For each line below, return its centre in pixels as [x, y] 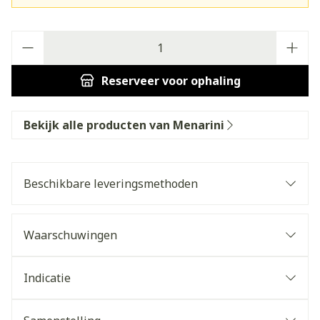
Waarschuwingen [70, 235]
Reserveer [130, 81]
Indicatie [47, 278]
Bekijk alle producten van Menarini [124, 125]
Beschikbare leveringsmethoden [111, 184]
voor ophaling [200, 81]
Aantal [28, 38]
